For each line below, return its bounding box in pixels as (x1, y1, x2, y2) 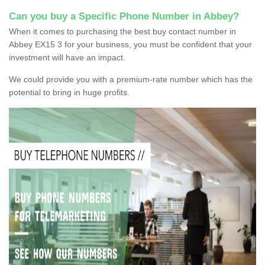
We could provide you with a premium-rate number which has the (9, 74, 253, 84)
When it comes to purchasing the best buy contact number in (9, 26, 236, 36)
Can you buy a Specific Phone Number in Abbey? (9, 10, 239, 22)
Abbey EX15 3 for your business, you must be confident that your (9, 39, 252, 49)
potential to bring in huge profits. (9, 87, 130, 97)
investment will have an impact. (9, 52, 125, 62)
